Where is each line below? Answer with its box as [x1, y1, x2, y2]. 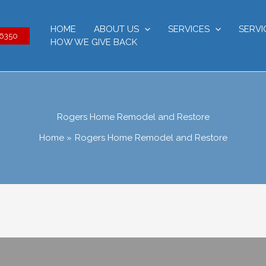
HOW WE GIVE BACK [50, 37, 137, 47]
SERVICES [168, 24, 210, 34]
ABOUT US [94, 24, 139, 34]
